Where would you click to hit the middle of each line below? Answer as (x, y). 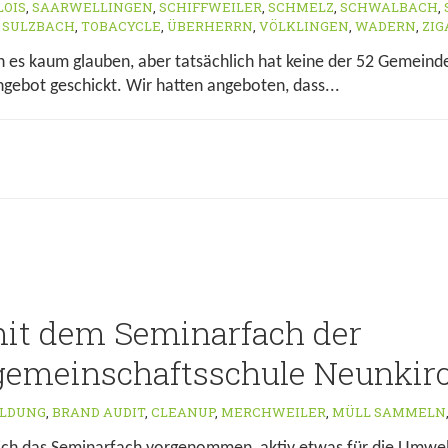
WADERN (385, 26)
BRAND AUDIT (98, 412)
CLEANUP (183, 412)
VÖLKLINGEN (304, 26)
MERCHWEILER (273, 412)
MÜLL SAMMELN (389, 412)
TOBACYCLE (121, 26)
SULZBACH (38, 26)
